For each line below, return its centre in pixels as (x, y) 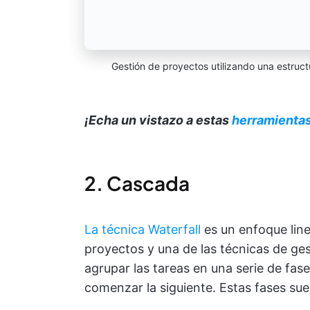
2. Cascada (137, 183)
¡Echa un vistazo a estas (158, 120)
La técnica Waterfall (143, 229)
